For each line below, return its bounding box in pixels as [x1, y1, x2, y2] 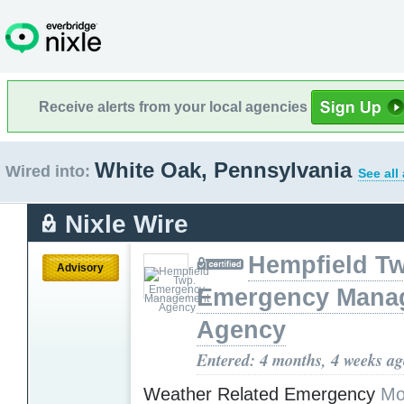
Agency [197, 316, 286, 344]
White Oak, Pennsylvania [95, 158, 358, 182]
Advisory [57, 261, 104, 274]
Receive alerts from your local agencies [39, 98, 311, 115]
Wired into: [5, 162, 90, 180]
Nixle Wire [65, 209, 188, 238]
